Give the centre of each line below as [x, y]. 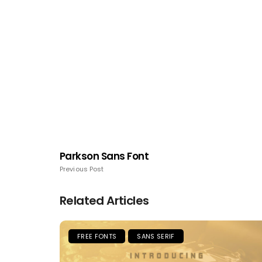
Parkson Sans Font [104, 156]
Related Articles [104, 201]
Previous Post [82, 169]
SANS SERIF [156, 237]
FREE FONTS [97, 237]
